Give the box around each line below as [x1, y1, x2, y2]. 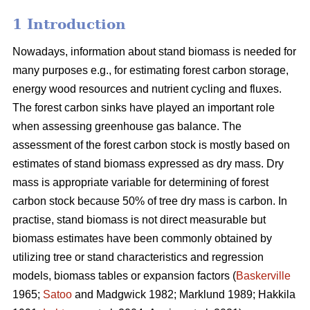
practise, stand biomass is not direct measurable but [12, 214, 266, 226]
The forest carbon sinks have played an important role [12, 102, 275, 114]
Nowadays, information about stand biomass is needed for [12, 46, 296, 58]
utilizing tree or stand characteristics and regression [12, 251, 264, 264]
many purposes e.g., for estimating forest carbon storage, [12, 64, 289, 77]
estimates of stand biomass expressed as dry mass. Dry [12, 158, 284, 170]
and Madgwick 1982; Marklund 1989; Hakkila [72, 289, 295, 301]
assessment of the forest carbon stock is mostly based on [12, 139, 290, 152]
